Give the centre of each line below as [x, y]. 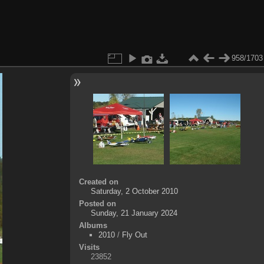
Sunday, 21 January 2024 [134, 213]
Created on [98, 182]
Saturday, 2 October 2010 [134, 191]
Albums [93, 225]
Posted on [97, 204]
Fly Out [134, 235]
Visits [89, 247]
